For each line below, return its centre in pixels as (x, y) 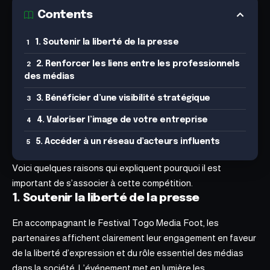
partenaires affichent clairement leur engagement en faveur (134, 238)
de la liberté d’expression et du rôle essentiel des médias (128, 253)
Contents (65, 15)
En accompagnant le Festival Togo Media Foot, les (115, 223)
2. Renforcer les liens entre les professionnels (138, 64)
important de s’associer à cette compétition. (102, 183)
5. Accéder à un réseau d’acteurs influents (127, 142)
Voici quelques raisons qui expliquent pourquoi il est (117, 168)
